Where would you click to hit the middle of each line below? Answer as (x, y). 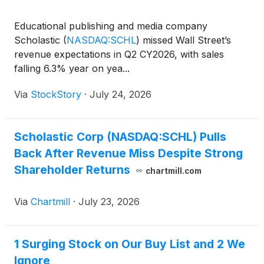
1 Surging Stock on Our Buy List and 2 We (130, 244)
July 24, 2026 (121, 94)
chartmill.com (173, 171)
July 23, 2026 (109, 202)
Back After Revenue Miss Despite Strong (128, 153)
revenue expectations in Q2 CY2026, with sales (119, 54)
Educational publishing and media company (111, 26)
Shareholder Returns (72, 170)
